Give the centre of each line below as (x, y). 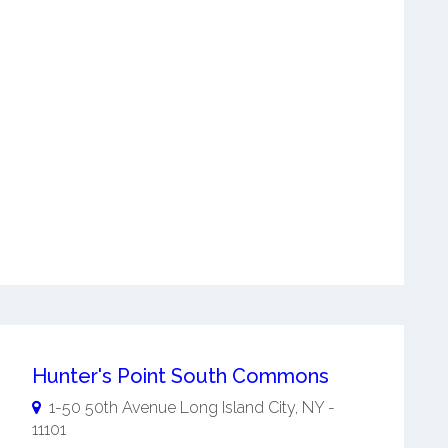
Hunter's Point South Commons (180, 376)
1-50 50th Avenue (112, 408)
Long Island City (237, 408)
